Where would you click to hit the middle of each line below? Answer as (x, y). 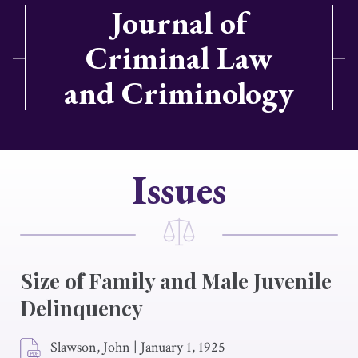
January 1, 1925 (183, 347)
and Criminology (179, 93)
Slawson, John (90, 347)
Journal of (179, 22)
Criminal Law (179, 58)
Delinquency (82, 308)
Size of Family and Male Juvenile (176, 281)
